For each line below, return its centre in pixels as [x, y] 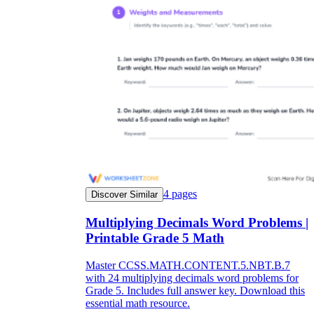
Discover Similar [124, 195]
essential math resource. [138, 303]
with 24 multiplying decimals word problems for [192, 278]
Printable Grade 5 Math [155, 238]
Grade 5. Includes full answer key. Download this [195, 290]
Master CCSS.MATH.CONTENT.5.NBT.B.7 [188, 265]
